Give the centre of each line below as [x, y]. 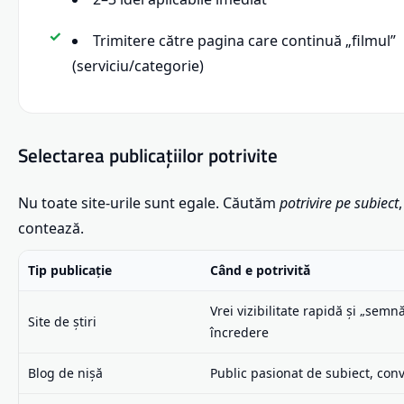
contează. [51, 228]
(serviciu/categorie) [138, 66]
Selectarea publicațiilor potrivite [148, 156]
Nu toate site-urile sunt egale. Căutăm [149, 202]
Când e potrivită [260, 270]
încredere [239, 332]
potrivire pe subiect [339, 202]
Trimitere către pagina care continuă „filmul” [244, 41]
